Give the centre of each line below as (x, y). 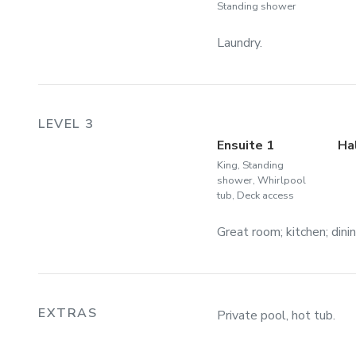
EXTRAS (68, 313)
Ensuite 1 (245, 146)
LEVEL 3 (66, 124)
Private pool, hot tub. (276, 316)
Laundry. (239, 43)
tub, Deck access (255, 196)
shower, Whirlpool (261, 181)
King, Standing (250, 166)
